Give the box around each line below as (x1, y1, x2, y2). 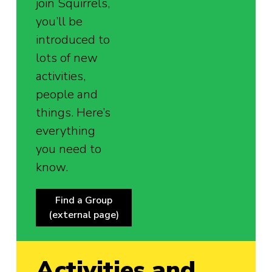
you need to (36, 140, 102, 157)
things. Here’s (36, 104, 111, 121)
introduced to (36, 31, 110, 48)
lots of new (36, 49, 98, 66)
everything (36, 122, 96, 139)
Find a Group (55, 193, 113, 207)
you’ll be (36, 13, 83, 30)
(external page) (49, 208, 120, 222)
